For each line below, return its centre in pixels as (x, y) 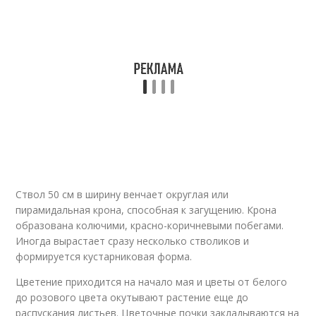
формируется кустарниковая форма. (104, 256)
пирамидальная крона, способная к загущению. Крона (146, 210)
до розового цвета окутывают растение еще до (132, 297)
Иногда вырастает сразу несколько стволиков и (133, 241)
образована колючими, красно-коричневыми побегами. (150, 225)
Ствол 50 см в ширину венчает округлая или (122, 194)
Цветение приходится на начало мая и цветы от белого (152, 282)
